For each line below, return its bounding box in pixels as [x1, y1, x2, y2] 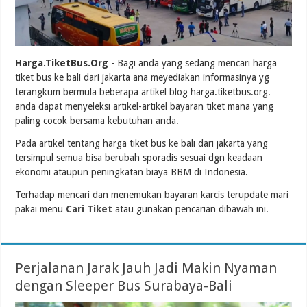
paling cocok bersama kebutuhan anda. [15, 114, 180, 126]
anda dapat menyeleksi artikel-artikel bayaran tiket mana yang [15, 100, 274, 112]
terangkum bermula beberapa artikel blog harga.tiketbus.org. [15, 86, 271, 97]
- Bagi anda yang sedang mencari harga [108, 57, 278, 69]
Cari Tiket [66, 203, 113, 214]
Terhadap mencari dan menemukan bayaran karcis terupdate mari [15, 188, 289, 200]
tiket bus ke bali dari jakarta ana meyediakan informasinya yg [15, 71, 270, 83]
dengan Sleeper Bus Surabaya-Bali [15, 277, 233, 294]
